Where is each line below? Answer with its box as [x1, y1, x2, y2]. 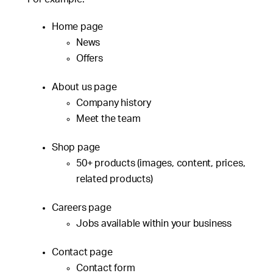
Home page [52, 21, 104, 32]
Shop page [52, 142, 101, 152]
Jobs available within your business [76, 218, 232, 229]
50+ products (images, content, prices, [76, 158, 246, 168]
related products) [76, 174, 153, 184]
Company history [76, 97, 151, 108]
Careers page [52, 202, 112, 213]
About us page [52, 82, 117, 92]
